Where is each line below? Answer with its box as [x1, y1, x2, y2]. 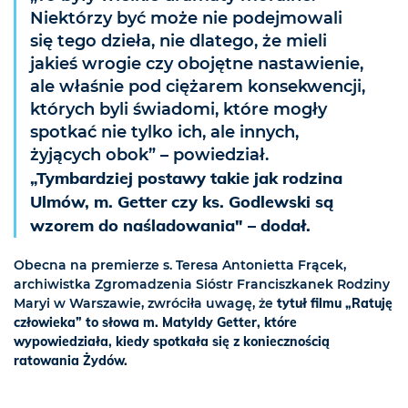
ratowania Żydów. [14, 352, 127, 370]
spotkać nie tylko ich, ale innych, [30, 122, 299, 143]
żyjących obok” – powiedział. [30, 145, 269, 166]
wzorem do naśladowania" [30, 215, 248, 237]
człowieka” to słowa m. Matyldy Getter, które [14, 314, 297, 331]
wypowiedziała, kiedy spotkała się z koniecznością [14, 333, 330, 351]
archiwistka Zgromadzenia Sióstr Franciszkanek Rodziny [14, 276, 390, 293]
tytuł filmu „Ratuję [277, 295, 393, 312]
